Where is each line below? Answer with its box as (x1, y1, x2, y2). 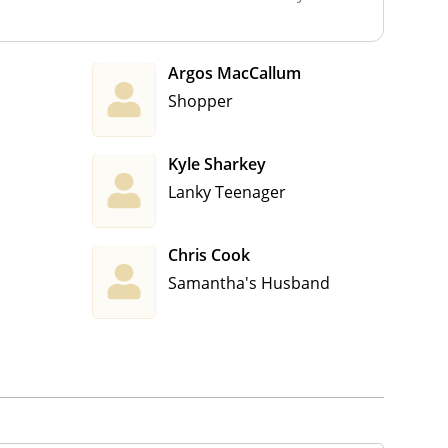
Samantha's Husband (168, 271, 330, 294)
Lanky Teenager (168, 180, 286, 203)
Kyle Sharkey (168, 152, 266, 175)
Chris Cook (168, 243, 250, 266)
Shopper (168, 89, 233, 112)
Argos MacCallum (168, 61, 301, 84)
